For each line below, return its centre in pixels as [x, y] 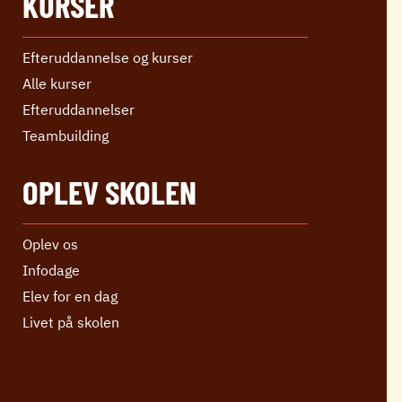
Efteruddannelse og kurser [108, 57]
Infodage [52, 270]
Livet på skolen [71, 322]
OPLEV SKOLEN [110, 191]
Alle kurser [57, 83]
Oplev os [51, 244]
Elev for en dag [70, 296]
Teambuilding [66, 135]
